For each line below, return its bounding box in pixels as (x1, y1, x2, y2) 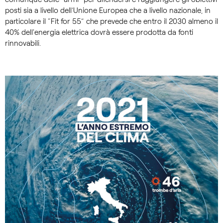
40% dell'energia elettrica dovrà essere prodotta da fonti (5, 28, 193, 37)
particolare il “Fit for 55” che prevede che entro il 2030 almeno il (5, 17, 218, 26)
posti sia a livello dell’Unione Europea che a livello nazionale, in (5, 6, 211, 15)
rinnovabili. (5, 39, 41, 48)
